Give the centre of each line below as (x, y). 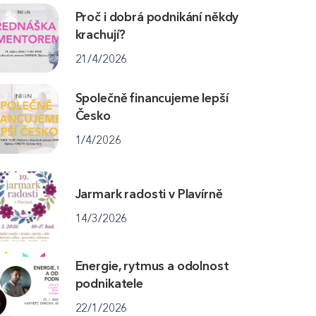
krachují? (101, 35)
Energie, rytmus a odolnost (152, 266)
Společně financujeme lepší (152, 98)
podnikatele (109, 284)
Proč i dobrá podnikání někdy (157, 17)
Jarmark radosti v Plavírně (149, 194)
